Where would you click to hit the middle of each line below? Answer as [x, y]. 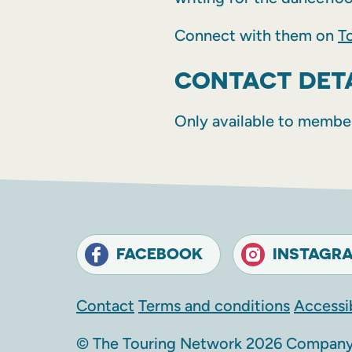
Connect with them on [256, 36]
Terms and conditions [214, 306]
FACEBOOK [159, 254]
